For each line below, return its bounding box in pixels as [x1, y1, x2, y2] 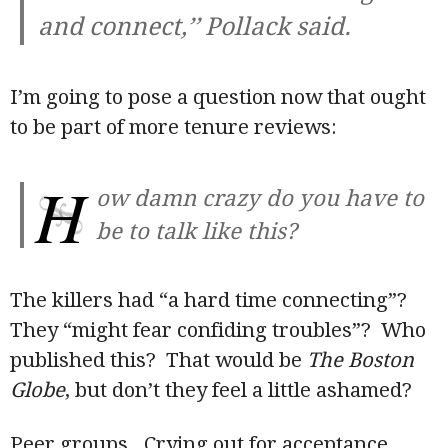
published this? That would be [10, 347, 308, 372]
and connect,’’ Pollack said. [38, 12, 352, 42]
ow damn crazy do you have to [96, 185, 425, 212]
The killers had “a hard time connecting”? [10, 287, 413, 312]
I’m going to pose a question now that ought [10, 84, 427, 109]
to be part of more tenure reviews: [10, 114, 338, 139]
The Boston [307, 347, 415, 372]
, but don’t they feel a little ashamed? [65, 377, 413, 402]
